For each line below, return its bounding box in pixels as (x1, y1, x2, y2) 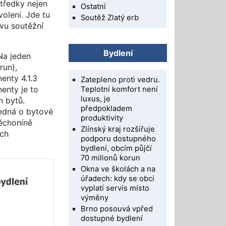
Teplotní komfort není (81, 85, 158, 94)
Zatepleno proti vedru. (81, 75, 160, 85)
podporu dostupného (81, 134, 156, 144)
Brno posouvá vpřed (81, 204, 153, 213)
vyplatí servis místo (81, 184, 150, 193)
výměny (81, 193, 109, 203)
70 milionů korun (81, 153, 141, 163)
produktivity (81, 114, 124, 123)
